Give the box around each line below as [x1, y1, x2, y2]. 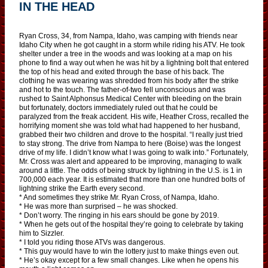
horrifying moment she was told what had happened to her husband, [19, 121, 240, 130]
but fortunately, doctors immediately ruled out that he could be [19, 103, 218, 112]
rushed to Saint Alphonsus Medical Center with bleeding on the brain [19, 94, 242, 103]
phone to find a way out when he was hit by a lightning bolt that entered [19, 58, 249, 67]
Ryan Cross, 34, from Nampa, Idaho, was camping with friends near [19, 31, 237, 40]
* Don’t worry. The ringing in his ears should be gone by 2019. [19, 211, 219, 220]
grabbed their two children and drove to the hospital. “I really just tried [19, 130, 243, 139]
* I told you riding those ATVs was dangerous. [19, 237, 165, 246]
